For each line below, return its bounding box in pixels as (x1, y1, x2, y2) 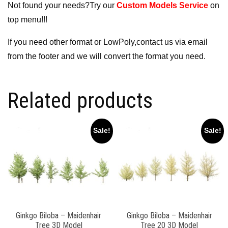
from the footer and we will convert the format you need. (8, 52, 206, 61)
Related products (8, 88, 153, 113)
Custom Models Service (117, 1, 208, 10)
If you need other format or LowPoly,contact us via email (8, 38, 208, 47)
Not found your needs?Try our (8, 1, 117, 10)
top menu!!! (8, 15, 47, 24)
